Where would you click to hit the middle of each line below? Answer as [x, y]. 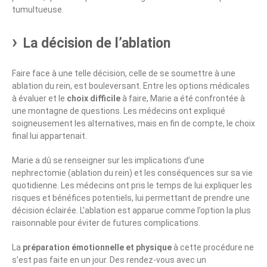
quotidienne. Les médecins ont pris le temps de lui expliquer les [132, 186]
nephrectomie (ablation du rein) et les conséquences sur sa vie [132, 173]
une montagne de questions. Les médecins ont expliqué [119, 111]
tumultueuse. [38, 10]
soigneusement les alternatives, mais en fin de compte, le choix [133, 124]
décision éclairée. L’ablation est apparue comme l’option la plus [131, 211]
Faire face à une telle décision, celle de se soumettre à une [124, 74]
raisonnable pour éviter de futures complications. [106, 223]
